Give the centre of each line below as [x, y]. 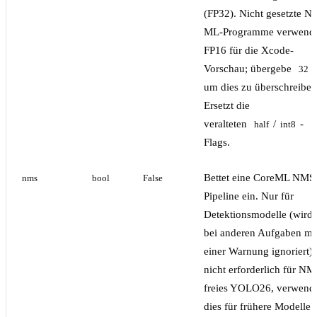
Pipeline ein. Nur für [249, 196]
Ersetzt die [227, 106]
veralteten [227, 124]
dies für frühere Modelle [257, 307]
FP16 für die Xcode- [249, 51]
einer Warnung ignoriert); [260, 252]
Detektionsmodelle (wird [258, 215]
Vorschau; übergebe [249, 69]
